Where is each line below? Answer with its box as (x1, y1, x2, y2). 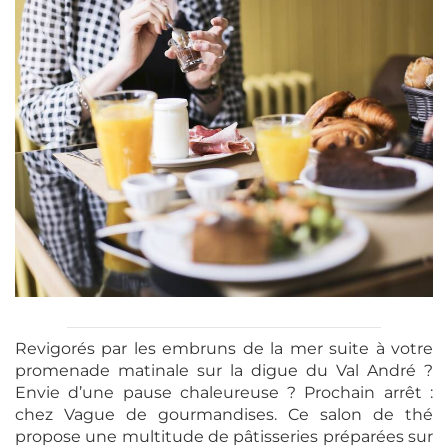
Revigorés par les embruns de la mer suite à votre (15, 339, 433, 359)
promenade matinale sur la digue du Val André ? (15, 361, 433, 381)
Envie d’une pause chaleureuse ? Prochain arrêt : (15, 383, 433, 403)
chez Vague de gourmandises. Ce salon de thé (15, 405, 433, 425)
